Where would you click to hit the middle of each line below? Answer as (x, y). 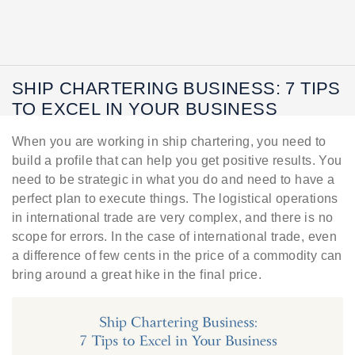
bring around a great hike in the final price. (137, 275)
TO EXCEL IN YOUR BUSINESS (145, 109)
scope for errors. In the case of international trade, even (175, 237)
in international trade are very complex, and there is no (173, 218)
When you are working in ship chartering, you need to (169, 142)
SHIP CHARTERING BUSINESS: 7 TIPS (176, 89)
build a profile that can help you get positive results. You (177, 161)
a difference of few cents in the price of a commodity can (177, 256)
